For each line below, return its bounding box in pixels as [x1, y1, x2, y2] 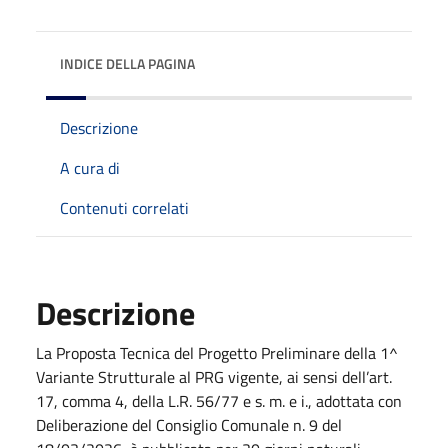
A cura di [60, 155, 120, 180]
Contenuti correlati [60, 195, 189, 220]
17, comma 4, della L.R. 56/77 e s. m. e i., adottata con [36, 388, 402, 413]
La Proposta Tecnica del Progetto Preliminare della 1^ [36, 340, 398, 365]
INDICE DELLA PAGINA [60, 52, 195, 74]
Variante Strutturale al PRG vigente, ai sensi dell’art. [36, 364, 392, 389]
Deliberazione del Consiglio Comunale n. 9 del [36, 412, 342, 437]
